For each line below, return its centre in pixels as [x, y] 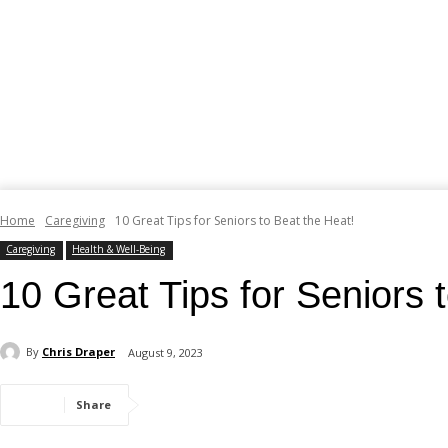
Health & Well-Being [118, 248]
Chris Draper [78, 352]
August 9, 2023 [165, 352]
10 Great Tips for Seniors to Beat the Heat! [234, 220]
